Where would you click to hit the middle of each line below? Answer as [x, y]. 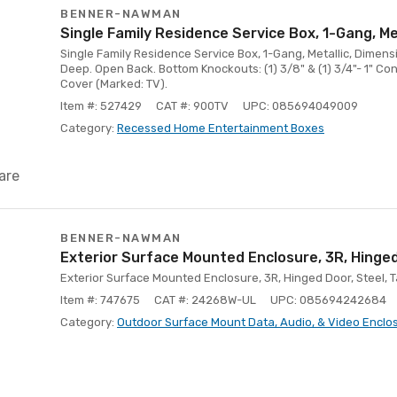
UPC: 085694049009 [300, 106]
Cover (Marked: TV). [114, 84]
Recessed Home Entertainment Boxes [221, 128]
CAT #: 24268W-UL [205, 300]
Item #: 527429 [101, 106]
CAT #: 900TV [192, 106]
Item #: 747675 [100, 300]
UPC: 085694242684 [328, 300]
